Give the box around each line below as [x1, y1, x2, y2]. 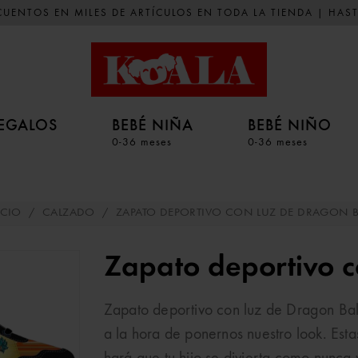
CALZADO [42, 207, 95, 219]
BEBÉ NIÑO [248, 115, 332, 134]
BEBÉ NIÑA [112, 115, 193, 134]
